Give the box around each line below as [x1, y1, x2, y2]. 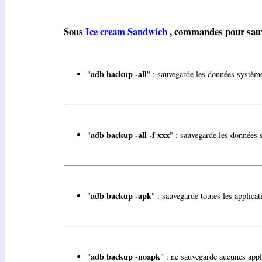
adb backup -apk [91, 189, 151, 202]
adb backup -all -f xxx [91, 129, 170, 142]
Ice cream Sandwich [85, 23, 170, 39]
